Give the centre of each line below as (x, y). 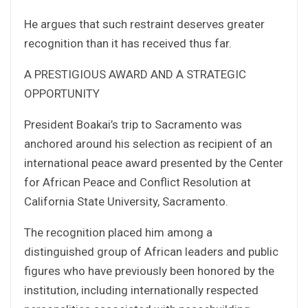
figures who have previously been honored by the (149, 271)
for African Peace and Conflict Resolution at (137, 182)
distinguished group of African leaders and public (151, 251)
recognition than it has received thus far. (128, 43)
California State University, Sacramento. (126, 201)
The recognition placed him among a (118, 232)
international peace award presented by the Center (154, 163)
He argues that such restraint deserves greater (144, 24)
